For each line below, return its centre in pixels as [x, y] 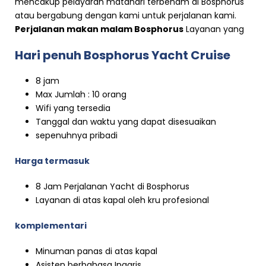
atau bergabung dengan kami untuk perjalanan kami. [126, 16]
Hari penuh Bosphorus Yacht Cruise [123, 56]
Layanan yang [214, 29]
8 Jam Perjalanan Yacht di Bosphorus [113, 187]
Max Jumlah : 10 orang [81, 95]
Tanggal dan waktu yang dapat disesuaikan [126, 122]
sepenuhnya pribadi [77, 136]
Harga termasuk [52, 161]
